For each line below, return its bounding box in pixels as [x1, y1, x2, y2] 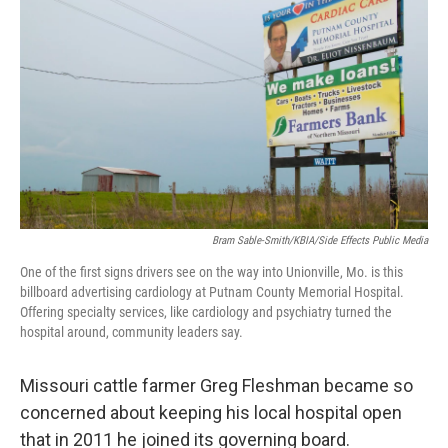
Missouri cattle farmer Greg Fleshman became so [20, 374, 413, 396]
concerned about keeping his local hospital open [20, 401, 402, 423]
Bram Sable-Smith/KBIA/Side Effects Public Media [212, 233, 428, 247]
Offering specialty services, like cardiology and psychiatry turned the [20, 303, 392, 320]
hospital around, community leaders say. [20, 323, 243, 340]
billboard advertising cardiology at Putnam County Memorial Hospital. [20, 283, 404, 300]
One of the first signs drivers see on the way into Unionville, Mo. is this [20, 263, 403, 280]
